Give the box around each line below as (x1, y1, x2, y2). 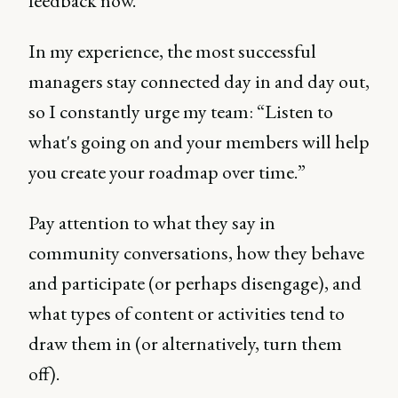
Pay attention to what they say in (28, 210, 275, 235)
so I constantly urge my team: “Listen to (28, 99, 333, 124)
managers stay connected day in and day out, (28, 68, 370, 94)
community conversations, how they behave (28, 240, 364, 266)
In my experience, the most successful (28, 38, 316, 64)
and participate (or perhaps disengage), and (28, 270, 362, 296)
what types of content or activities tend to (28, 300, 345, 326)
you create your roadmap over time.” (28, 159, 306, 185)
